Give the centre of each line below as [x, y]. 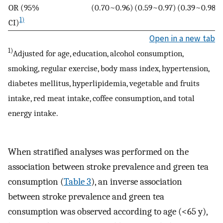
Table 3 [77, 182]
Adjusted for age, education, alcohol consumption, [98, 53]
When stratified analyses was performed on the [98, 152]
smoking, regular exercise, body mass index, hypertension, [109, 68]
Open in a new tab [182, 38]
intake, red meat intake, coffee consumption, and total [101, 98]
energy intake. [33, 113]
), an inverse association [137, 182]
